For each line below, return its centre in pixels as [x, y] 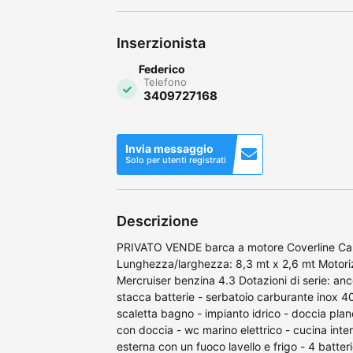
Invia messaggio [169, 148]
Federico [162, 69]
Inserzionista [161, 43]
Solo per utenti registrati [176, 160]
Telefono [165, 82]
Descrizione [158, 221]
